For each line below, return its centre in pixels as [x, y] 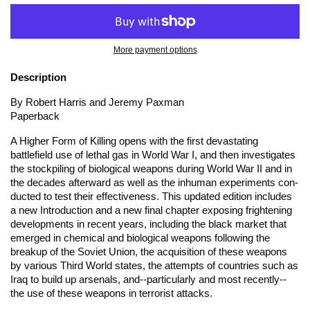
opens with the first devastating [187, 141]
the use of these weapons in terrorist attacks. [111, 293]
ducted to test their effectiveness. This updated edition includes [151, 196]
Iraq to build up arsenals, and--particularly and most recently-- [148, 279]
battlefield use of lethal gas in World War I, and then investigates [153, 155]
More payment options [155, 49]
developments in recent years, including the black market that [148, 224]
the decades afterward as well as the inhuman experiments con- [154, 182]
